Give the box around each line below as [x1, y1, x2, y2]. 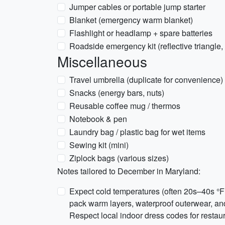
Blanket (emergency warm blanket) [69, 14, 193, 26]
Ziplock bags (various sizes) [69, 152, 169, 164]
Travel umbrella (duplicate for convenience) [69, 74, 223, 85]
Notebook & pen [69, 113, 127, 125]
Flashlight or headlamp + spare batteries [69, 27, 212, 39]
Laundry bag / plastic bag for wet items [69, 126, 205, 138]
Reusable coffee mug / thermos [69, 100, 180, 111]
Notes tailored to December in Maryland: [57, 165, 200, 177]
